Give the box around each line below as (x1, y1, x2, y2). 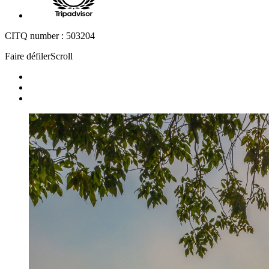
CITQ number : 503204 (5, 31, 95, 41)
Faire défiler (5, 51, 50, 62)
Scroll (50, 51, 73, 62)
